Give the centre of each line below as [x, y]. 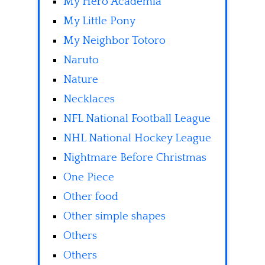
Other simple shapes [114, 216]
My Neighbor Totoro [114, 41]
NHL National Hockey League [137, 138]
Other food [91, 197]
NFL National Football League [137, 119]
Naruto [81, 60]
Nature [81, 80]
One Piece [89, 177]
